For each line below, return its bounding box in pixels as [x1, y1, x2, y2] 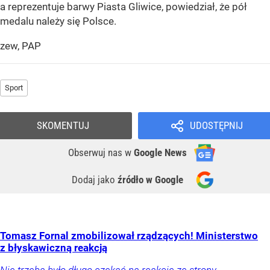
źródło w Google [118, 173, 183, 186]
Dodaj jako [72, 173, 118, 186]
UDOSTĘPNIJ [189, 119, 243, 131]
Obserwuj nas [68, 146, 125, 159]
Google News [134, 146, 187, 159]
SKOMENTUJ [37, 119, 89, 131]
